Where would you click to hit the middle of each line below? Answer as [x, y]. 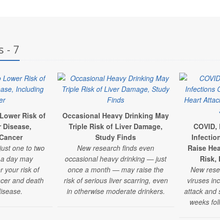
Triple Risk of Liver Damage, [116, 126]
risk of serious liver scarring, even [116, 180]
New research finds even [116, 148]
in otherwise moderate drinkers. [116, 191]
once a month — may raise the [116, 169]
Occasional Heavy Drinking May [116, 115]
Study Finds [116, 137]
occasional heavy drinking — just [116, 159]
